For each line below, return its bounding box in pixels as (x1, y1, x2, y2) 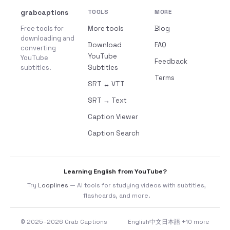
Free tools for (21, 24, 64, 33)
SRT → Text (87, 96, 127, 105)
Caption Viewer (87, 112, 138, 121)
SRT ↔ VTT (87, 80, 125, 88)
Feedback (155, 57, 188, 66)
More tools (87, 24, 124, 33)
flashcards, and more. (83, 191, 150, 200)
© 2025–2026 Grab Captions (21, 218, 107, 225)
